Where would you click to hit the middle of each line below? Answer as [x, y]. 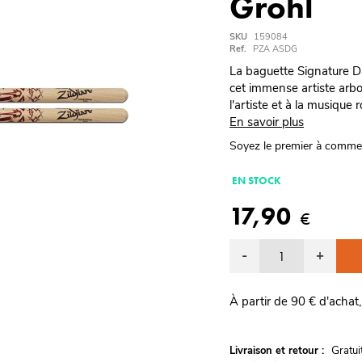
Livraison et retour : [277, 351]
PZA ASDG [275, 49]
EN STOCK [257, 181]
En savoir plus [267, 122]
